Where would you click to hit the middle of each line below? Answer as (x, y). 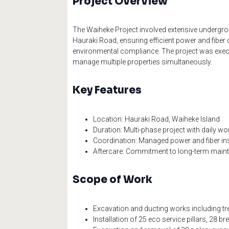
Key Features (107, 90)
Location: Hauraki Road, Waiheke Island (156, 119)
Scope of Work (112, 180)
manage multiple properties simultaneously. (142, 62)
